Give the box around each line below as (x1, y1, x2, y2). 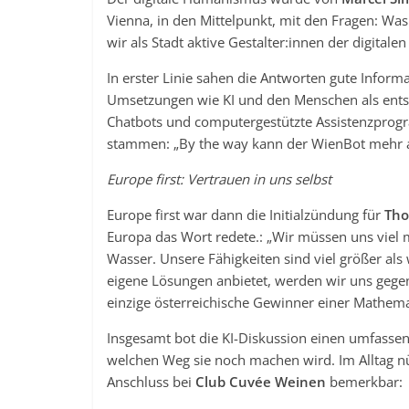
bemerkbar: (326, 372, 403, 391)
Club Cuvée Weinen (195, 372, 326, 391)
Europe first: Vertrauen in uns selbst (107, 170, 331, 188)
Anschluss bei (107, 372, 195, 391)
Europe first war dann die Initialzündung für (107, 205, 384, 224)
